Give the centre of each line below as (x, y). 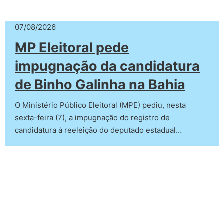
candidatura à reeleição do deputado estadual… (98, 130)
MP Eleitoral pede (72, 47)
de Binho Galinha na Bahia (100, 84)
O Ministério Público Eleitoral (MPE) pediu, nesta (100, 105)
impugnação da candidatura (107, 66)
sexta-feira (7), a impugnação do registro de (92, 117)
